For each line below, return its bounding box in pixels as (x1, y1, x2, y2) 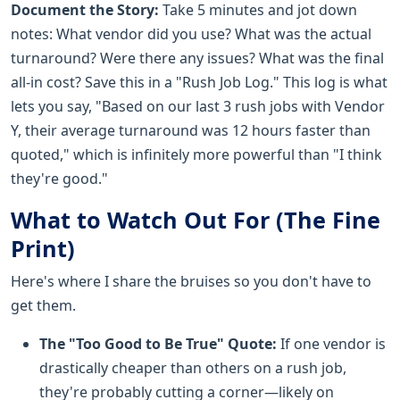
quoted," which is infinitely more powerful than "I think (11, 144, 382, 164)
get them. (11, 295, 76, 315)
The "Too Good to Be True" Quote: (39, 333, 277, 354)
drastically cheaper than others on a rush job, (39, 357, 346, 378)
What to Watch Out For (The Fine (11, 204, 380, 235)
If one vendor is (277, 333, 386, 354)
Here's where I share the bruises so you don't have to (11, 271, 371, 291)
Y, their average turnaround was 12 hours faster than (11, 120, 371, 140)
